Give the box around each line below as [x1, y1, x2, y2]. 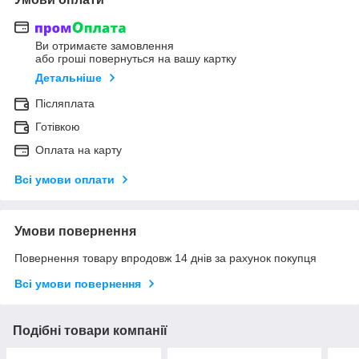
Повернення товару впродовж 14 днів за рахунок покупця [14, 252, 317, 265]
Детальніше [35, 71, 102, 85]
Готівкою [35, 120, 80, 134]
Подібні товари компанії [13, 324, 167, 338]
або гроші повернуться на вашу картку [35, 52, 236, 66]
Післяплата [35, 97, 95, 111]
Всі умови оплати [14, 173, 115, 187]
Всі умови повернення [14, 277, 141, 291]
